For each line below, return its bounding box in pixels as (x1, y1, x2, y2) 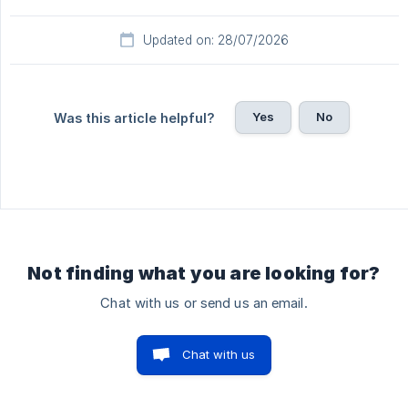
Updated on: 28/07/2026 (143, 33, 289, 48)
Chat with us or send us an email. (100, 295, 308, 312)
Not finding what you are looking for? (27, 262, 381, 285)
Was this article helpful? (53, 110, 215, 127)
